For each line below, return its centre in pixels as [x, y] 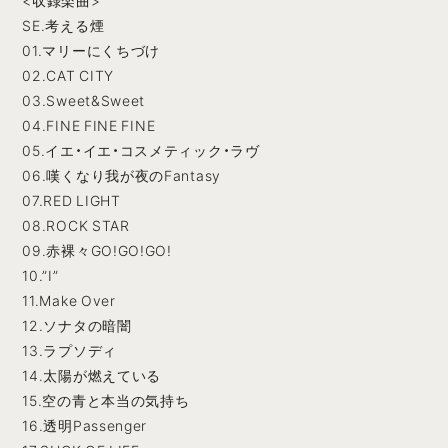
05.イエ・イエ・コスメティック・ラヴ [141, 150]
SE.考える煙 [63, 25]
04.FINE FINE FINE [89, 125]
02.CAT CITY [68, 75]
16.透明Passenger [85, 425]
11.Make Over [69, 300]
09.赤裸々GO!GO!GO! [97, 250]
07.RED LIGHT [71, 200]
